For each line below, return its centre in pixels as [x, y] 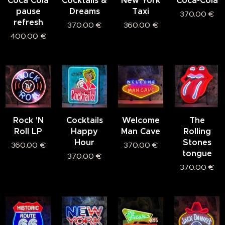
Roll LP [28, 131]
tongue [197, 153]
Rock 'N [28, 120]
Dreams [84, 11]
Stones [197, 142]
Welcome [141, 120]
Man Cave [141, 131]
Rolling [197, 131]
